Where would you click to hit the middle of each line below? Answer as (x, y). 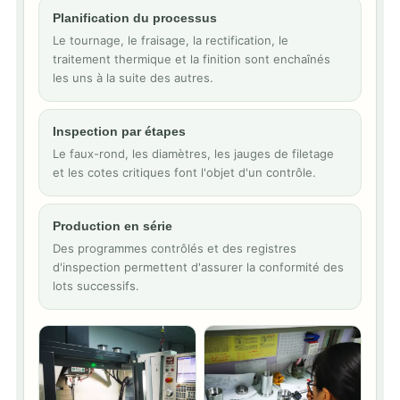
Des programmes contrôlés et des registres (175, 248)
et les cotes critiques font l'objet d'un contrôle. (184, 172)
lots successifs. (96, 286)
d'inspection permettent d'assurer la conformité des (198, 267)
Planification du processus (135, 18)
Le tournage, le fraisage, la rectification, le (171, 40)
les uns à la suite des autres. (133, 78)
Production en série (112, 226)
